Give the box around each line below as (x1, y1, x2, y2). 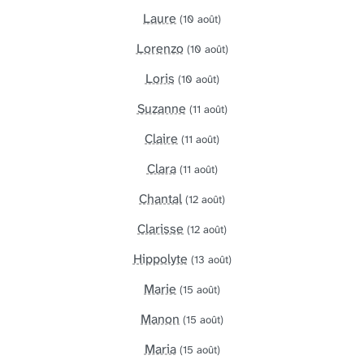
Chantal (139, 189, 182, 207)
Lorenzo (136, 39, 184, 57)
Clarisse (137, 219, 184, 237)
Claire (145, 129, 178, 147)
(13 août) (190, 252, 232, 266)
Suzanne (136, 99, 186, 117)
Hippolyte (132, 249, 188, 267)
